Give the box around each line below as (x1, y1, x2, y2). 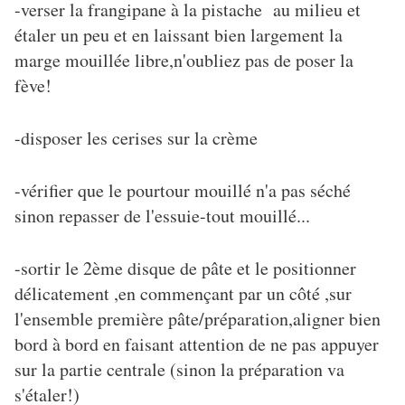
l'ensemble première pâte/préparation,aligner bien (14, 306, 381, 332)
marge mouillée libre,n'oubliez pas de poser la (14, 48, 353, 73)
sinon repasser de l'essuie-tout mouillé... (14, 203, 310, 229)
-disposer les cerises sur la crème (14, 126, 258, 151)
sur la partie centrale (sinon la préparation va (14, 357, 344, 382)
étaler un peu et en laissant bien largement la (14, 23, 343, 48)
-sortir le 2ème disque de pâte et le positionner (14, 256, 356, 281)
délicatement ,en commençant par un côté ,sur (14, 281, 352, 306)
